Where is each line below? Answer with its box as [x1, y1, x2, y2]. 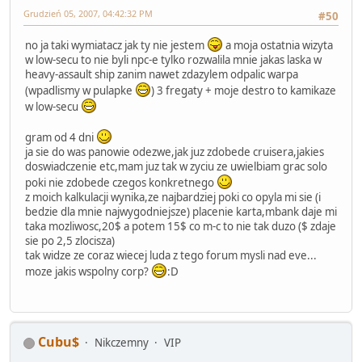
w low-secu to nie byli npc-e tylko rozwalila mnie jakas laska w [25, 52, 322, 67]
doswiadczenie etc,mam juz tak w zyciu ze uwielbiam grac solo [25, 158, 327, 174]
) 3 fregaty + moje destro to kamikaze [151, 82, 336, 98]
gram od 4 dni [25, 129, 96, 145]
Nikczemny [95, 335, 149, 351]
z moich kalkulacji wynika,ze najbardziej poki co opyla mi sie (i [25, 189, 321, 204]
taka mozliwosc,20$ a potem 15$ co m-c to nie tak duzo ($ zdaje [25, 218, 336, 234]
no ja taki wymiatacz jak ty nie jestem [25, 37, 207, 53]
